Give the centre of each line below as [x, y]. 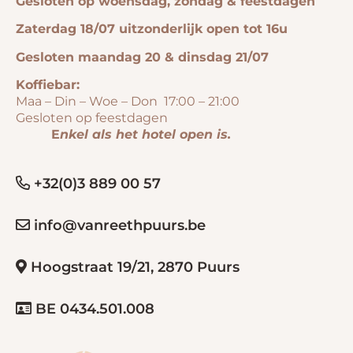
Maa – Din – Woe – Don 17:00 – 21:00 [176, 102]
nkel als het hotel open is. [147, 135]
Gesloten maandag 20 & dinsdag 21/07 [142, 57]
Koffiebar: [50, 85]
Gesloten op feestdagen [128, 118]
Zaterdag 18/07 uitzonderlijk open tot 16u [152, 29]
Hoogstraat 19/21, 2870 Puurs [133, 268]
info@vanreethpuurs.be [118, 226]
